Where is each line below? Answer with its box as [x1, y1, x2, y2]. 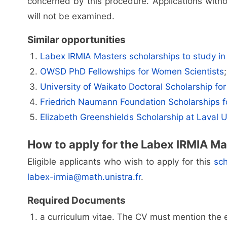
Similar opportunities [27, 33, 126, 46]
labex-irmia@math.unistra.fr [27, 171, 141, 182]
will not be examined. [27, 11, 115, 21]
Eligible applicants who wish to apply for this [27, 156, 214, 167]
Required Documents [27, 194, 126, 206]
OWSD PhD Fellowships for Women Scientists [40, 66, 224, 77]
